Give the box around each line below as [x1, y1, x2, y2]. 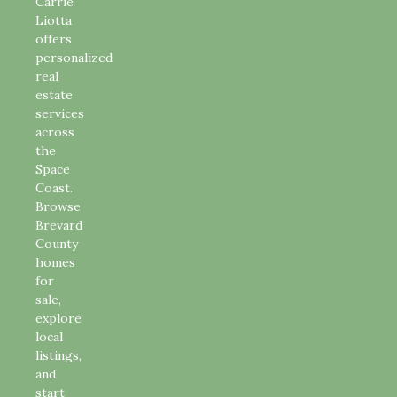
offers [35, 30, 72, 47]
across [35, 123, 74, 140]
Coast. [35, 179, 73, 196]
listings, [35, 346, 82, 363]
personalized [35, 49, 113, 66]
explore [35, 309, 82, 326]
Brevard [35, 216, 82, 233]
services [35, 105, 84, 121]
